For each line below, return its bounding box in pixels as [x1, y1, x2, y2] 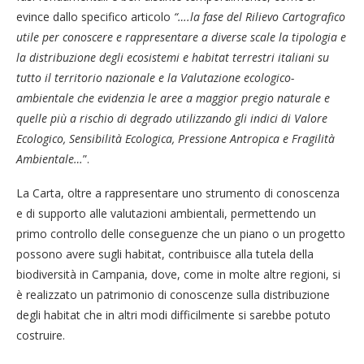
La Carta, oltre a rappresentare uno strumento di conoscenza [16, 185, 340, 201]
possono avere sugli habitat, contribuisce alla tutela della [16, 246, 314, 262]
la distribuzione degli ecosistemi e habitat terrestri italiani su [16, 50, 329, 66]
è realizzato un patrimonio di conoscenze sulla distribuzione [16, 287, 330, 303]
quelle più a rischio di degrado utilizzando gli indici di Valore [16, 110, 327, 127]
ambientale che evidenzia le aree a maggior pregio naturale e [16, 90, 330, 106]
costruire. [16, 327, 65, 344]
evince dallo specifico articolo [16, 9, 174, 25]
